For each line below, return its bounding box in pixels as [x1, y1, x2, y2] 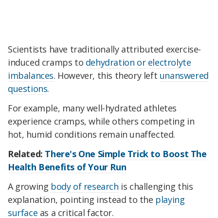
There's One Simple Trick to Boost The [45, 148, 207, 160]
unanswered [159, 70, 209, 82]
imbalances [8, 70, 54, 82]
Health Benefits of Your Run [8, 161, 127, 173]
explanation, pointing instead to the [8, 193, 156, 205]
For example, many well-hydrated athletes [8, 102, 177, 114]
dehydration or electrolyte [85, 56, 191, 69]
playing [155, 193, 185, 205]
